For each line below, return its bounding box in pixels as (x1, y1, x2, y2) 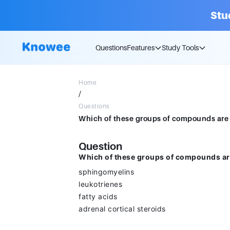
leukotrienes (79, 180, 122, 188)
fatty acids (79, 192, 118, 201)
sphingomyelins (79, 167, 134, 176)
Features (127, 43, 155, 52)
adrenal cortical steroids (79, 204, 166, 213)
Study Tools (162, 43, 199, 52)
